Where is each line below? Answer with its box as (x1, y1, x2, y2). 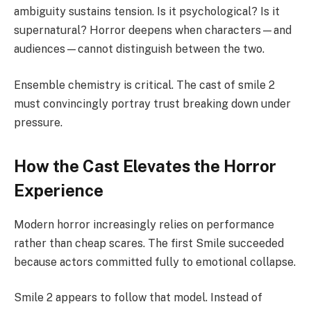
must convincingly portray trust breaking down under (14, 96, 291, 110)
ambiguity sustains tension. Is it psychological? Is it (14, 5, 280, 19)
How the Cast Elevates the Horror (14, 155, 276, 176)
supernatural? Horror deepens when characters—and (14, 24, 292, 37)
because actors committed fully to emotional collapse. (14, 255, 296, 269)
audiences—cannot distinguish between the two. (14, 42, 264, 56)
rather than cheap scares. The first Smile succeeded (14, 236, 284, 250)
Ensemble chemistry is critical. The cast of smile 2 (14, 78, 275, 92)
